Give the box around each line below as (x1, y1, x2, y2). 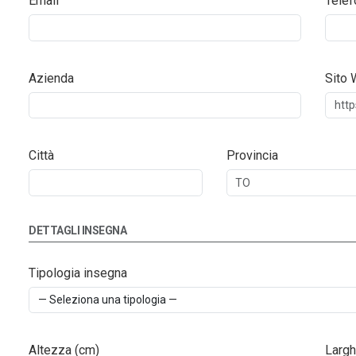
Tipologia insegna (29, 265, 127, 281)
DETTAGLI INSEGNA (29, 223, 126, 237)
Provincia (226, 148, 278, 164)
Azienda (29, 70, 74, 86)
